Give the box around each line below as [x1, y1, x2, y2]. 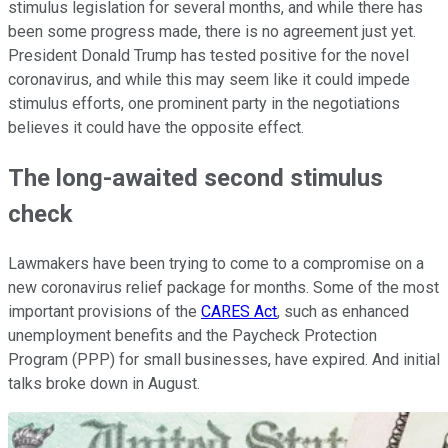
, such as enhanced [277, 301, 409, 321]
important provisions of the [8, 301, 201, 321]
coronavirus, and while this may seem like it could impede [8, 69, 410, 89]
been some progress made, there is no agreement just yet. [8, 21, 416, 41]
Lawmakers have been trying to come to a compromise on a [8, 253, 424, 273]
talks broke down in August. [8, 373, 200, 393]
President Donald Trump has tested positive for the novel [8, 45, 409, 65]
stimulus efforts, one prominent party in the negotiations [8, 93, 400, 113]
